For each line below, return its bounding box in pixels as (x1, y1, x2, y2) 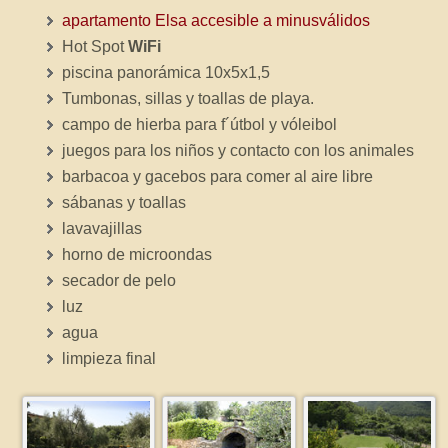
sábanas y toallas (62, 192, 187, 211)
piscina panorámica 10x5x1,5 (62, 62, 271, 81)
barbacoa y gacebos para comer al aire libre (62, 166, 374, 185)
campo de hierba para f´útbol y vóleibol (62, 114, 338, 133)
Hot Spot (62, 36, 129, 55)
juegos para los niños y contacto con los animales (62, 140, 415, 159)
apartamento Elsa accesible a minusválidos (62, 10, 371, 29)
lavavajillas (62, 218, 143, 237)
